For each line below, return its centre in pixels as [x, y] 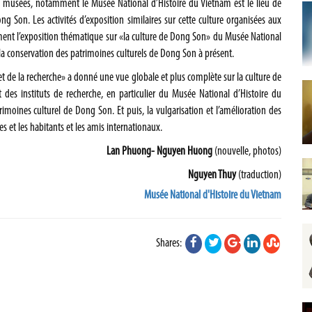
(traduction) [260, 175]
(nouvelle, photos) [247, 151]
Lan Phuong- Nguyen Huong [159, 151]
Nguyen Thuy [213, 175]
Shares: [170, 243]
